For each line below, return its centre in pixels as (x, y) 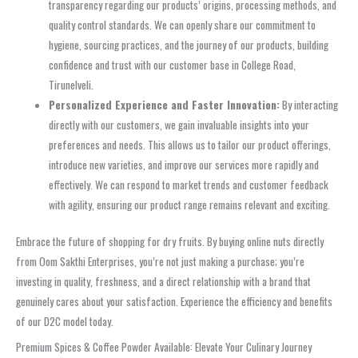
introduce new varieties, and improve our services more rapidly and (184, 165)
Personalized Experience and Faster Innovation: (165, 105)
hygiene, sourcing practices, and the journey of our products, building (189, 45)
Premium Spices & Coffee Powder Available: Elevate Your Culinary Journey (164, 346)
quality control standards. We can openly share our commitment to (183, 25)
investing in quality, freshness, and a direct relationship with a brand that (163, 281)
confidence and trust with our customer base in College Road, (173, 65)
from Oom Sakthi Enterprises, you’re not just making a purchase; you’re (160, 261)
